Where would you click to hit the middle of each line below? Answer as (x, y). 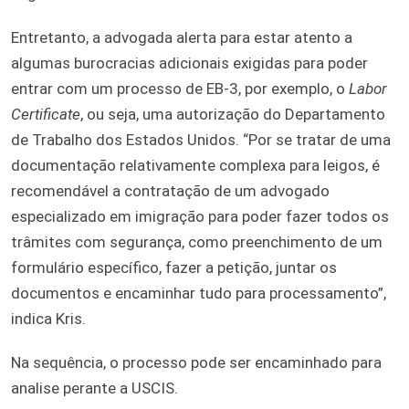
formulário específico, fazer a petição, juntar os (174, 268)
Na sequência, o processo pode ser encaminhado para (196, 363)
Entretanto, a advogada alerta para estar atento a (182, 38)
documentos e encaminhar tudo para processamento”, (199, 294)
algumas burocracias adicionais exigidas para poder (189, 63)
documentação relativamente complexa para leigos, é (195, 166)
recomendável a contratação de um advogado (170, 191)
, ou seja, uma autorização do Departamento (233, 115)
